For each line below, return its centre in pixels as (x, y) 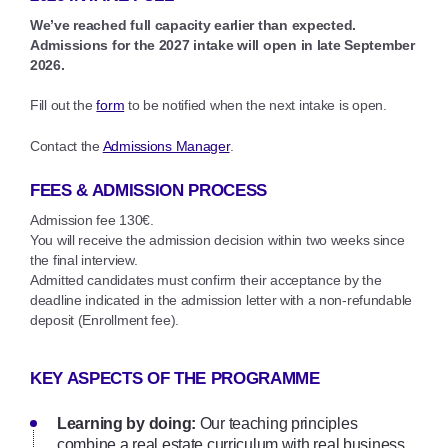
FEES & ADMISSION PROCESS (148, 190)
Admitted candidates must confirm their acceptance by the (206, 279)
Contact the (66, 145)
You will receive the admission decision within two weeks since (217, 239)
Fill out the (63, 104)
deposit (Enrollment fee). (105, 319)
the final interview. (84, 259)
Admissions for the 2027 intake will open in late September (222, 44)
